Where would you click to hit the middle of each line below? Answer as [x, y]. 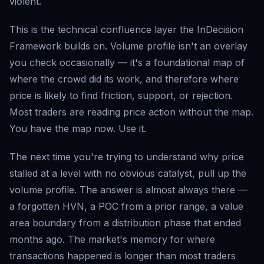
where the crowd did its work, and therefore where [124, 79]
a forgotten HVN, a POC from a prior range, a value [126, 207]
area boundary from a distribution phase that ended [125, 223]
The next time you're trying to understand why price [127, 157]
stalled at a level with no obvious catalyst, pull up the [128, 174]
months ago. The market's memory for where [112, 240]
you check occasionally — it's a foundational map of [127, 63]
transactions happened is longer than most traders [123, 256]
